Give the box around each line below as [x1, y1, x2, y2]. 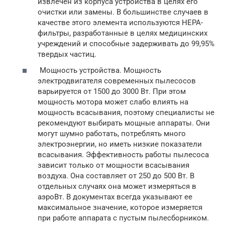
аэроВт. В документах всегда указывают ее [38, 192, 192, 201]
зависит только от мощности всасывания [38, 160, 189, 170]
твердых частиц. [38, 50, 96, 59]
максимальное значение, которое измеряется [38, 202, 202, 212]
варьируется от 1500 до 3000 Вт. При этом [38, 86, 186, 96]
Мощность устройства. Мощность [38, 65, 161, 75]
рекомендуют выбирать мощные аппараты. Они [38, 118, 210, 128]
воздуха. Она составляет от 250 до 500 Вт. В [38, 171, 194, 180]
